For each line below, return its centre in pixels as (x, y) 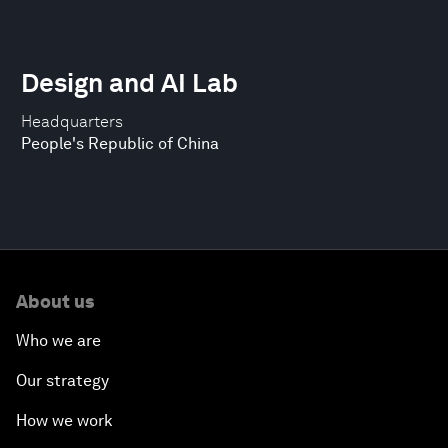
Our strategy (62, 380)
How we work (64, 420)
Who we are (58, 340)
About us (55, 301)
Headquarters (72, 121)
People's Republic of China (120, 143)
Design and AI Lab (129, 82)
